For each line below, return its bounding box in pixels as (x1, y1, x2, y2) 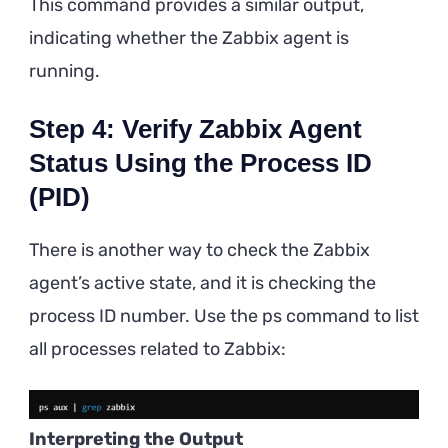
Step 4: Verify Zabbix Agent (29, 113, 362, 144)
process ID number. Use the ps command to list (29, 304, 419, 327)
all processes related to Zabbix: (29, 337, 286, 360)
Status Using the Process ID (29, 147, 372, 178)
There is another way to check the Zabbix (29, 238, 370, 261)
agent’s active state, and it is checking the (29, 271, 376, 294)
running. (29, 59, 100, 82)
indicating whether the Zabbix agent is (29, 26, 349, 49)
